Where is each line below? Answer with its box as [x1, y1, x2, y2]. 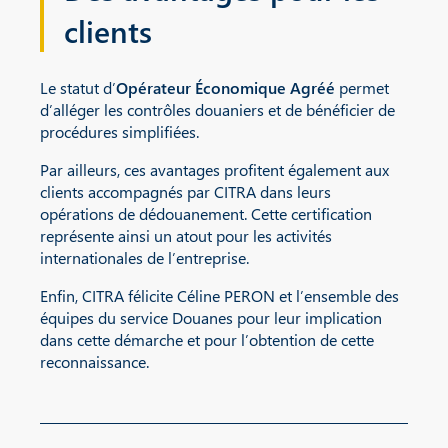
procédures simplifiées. [40, 120, 199, 142]
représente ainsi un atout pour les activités [40, 224, 332, 246]
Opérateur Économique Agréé [116, 76, 335, 98]
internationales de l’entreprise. [40, 246, 249, 268]
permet [335, 76, 389, 98]
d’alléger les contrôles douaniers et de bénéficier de [40, 98, 395, 120]
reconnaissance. [40, 350, 149, 372]
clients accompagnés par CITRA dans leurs [40, 180, 331, 202]
